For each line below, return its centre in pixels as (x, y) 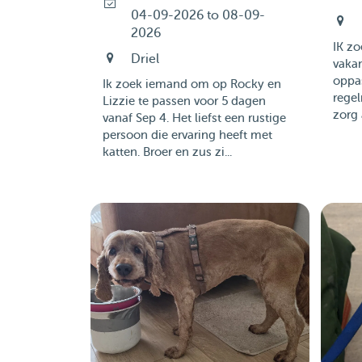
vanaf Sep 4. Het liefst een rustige (194, 118)
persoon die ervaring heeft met (187, 135)
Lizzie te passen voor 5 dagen (184, 101)
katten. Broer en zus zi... (167, 152)
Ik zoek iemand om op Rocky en (192, 84)
